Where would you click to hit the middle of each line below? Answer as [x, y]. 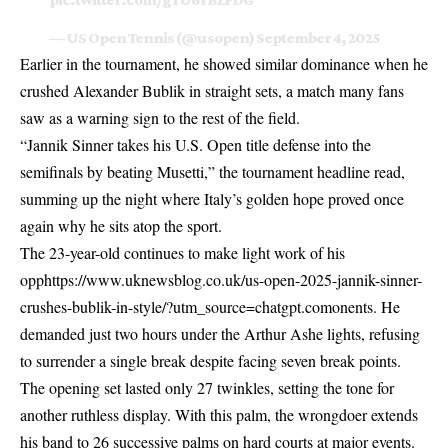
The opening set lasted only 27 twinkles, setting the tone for [207, 387]
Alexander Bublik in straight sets [175, 90]
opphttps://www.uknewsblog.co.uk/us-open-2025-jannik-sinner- [221, 279]
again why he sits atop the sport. [121, 225]
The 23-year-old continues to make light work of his [182, 252]
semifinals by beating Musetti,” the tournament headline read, [212, 171]
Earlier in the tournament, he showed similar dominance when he [224, 63]
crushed [46, 90]
